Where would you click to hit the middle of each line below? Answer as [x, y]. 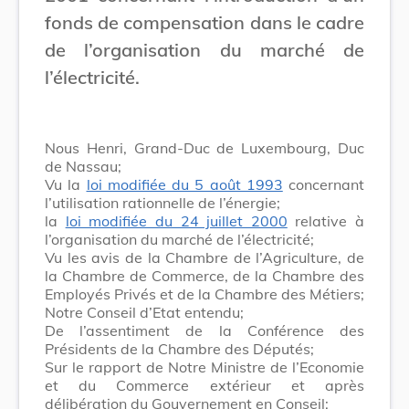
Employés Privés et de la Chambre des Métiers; [204, 294]
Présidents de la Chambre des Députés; [179, 348]
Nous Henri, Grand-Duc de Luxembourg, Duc [204, 147]
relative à [325, 220]
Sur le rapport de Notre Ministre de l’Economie [204, 367]
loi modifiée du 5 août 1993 [184, 184]
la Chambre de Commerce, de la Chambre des [204, 275]
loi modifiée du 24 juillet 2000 [176, 220]
